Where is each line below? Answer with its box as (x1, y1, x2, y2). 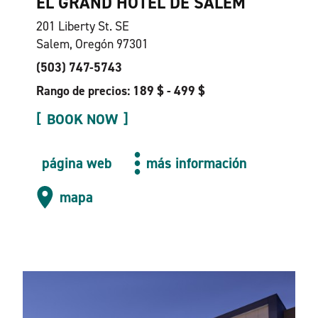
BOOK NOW (46, 109, 118, 129)
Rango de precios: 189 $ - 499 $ (35, 82, 205, 99)
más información (146, 153, 248, 173)
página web (41, 153, 111, 173)
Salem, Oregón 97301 (35, 35, 148, 53)
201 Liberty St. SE (35, 18, 129, 35)
